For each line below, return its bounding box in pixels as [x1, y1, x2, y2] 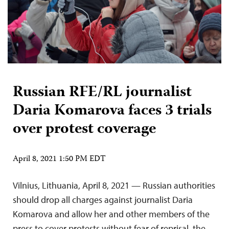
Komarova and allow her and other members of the [13, 208, 210, 220]
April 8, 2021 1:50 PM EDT [13, 152, 106, 166]
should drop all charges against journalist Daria [13, 193, 193, 205]
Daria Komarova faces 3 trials [13, 98, 212, 124]
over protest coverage [13, 117, 156, 142]
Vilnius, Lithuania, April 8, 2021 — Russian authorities [13, 179, 215, 191]
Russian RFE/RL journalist [13, 80, 192, 105]
